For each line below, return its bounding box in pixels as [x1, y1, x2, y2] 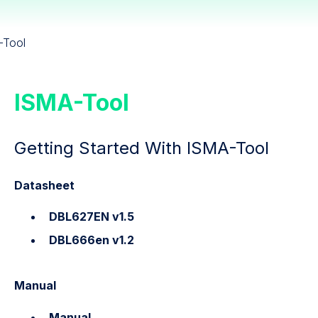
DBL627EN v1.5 [48, 209, 134, 224]
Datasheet [13, 177, 75, 192]
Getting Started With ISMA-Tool [13, 138, 269, 159]
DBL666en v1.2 [48, 233, 134, 248]
